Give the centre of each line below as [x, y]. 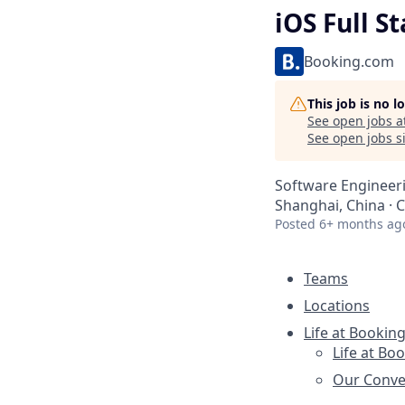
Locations [337, 306]
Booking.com [349, 61]
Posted [295, 224]
